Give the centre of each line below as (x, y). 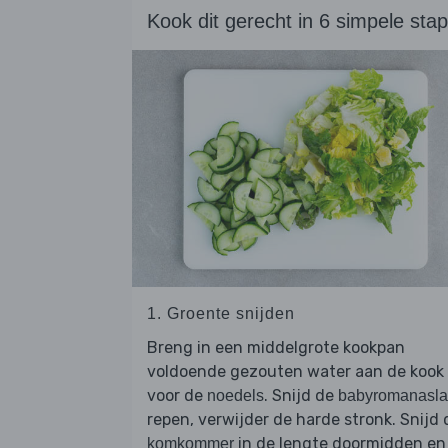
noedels (235, 396)
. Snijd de (301, 396)
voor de (177, 396)
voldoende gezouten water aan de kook (295, 372)
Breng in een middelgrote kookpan (276, 348)
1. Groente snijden (221, 314)
